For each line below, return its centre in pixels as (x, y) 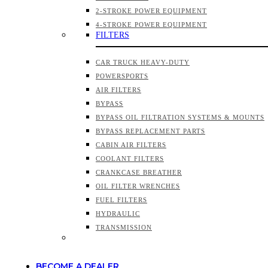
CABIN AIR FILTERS (131, 145)
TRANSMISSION (124, 227)
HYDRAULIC (118, 214)
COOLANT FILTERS (130, 159)
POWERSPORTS (122, 76)
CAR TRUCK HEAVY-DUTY (143, 62)
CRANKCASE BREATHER (139, 172)
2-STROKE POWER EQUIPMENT (151, 11)
